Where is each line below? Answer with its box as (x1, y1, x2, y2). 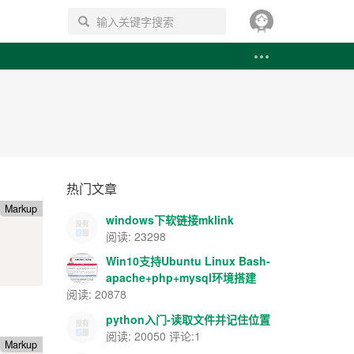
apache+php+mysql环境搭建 (105, 269, 256, 285)
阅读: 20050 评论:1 (105, 327, 201, 344)
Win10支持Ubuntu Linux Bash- (105, 253, 270, 269)
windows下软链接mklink (105, 211, 234, 228)
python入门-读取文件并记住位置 (105, 311, 270, 327)
